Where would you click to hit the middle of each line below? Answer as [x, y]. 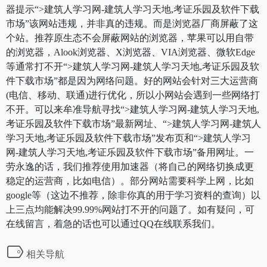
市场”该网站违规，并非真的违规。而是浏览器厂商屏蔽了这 [132, 23]
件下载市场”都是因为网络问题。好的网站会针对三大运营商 [132, 80]
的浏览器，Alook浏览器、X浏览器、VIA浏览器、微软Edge [131, 52]
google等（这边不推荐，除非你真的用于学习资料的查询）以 [133, 195]
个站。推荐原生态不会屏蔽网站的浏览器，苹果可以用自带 [130, 38]
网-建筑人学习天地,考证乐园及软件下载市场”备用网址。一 [130, 152]
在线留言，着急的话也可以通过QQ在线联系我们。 [113, 223]
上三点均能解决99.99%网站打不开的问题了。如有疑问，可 [130, 209]
